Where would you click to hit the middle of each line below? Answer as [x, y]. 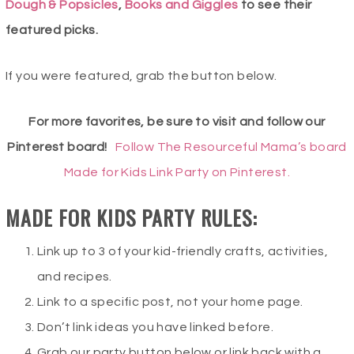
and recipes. [76, 277]
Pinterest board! [57, 147]
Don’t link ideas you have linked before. [155, 328]
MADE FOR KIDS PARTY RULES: [132, 218]
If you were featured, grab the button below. [143, 76]
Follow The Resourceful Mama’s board [231, 147]
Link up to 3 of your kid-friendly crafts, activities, [183, 252]
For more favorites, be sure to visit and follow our [177, 122]
